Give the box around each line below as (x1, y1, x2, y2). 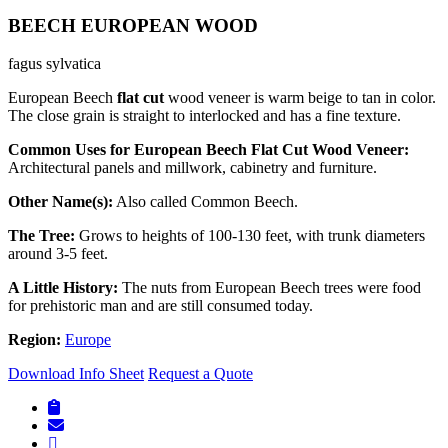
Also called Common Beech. (113, 193, 298, 211)
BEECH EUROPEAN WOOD (8, 14, 258, 36)
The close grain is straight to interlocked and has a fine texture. (8, 107, 401, 125)
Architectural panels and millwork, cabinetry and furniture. (8, 159, 377, 177)
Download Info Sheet (8, 365, 144, 383)
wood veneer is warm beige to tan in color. (164, 89, 436, 107)
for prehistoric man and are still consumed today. (8, 297, 313, 315)
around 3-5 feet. (8, 245, 108, 263)
